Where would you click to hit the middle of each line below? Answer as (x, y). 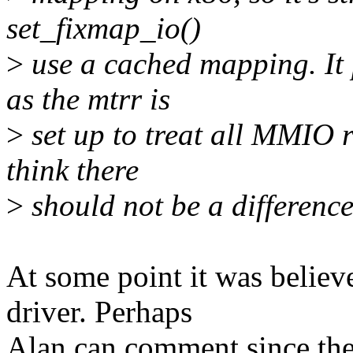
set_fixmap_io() (104, 28)
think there (72, 170)
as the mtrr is (88, 99)
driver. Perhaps (99, 312)
